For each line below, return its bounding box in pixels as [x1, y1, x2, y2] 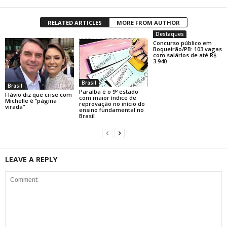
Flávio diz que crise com [5, 90, 72, 98]
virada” [5, 102, 25, 110]
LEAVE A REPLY [5, 154, 57, 164]
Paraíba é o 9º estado [79, 87, 138, 95]
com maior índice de [79, 93, 136, 101]
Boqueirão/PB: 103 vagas [153, 45, 222, 53]
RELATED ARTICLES [47, 19, 102, 26]
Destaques [155, 30, 184, 37]
